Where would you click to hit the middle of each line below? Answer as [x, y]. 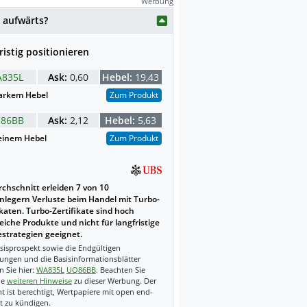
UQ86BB [81, 270]
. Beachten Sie [120, 270]
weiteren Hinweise [39, 281]
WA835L [50, 270]
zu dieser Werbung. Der [114, 281]
